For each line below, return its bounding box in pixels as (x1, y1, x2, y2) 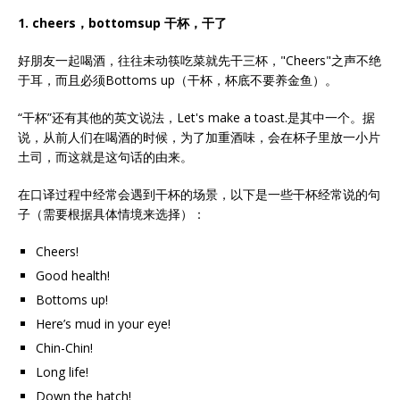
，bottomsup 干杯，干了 (76, 14, 227, 31)
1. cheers (18, 14, 76, 31)
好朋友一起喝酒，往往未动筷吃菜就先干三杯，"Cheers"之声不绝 (18, 52, 381, 69)
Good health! (36, 267, 110, 284)
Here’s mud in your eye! (36, 315, 171, 332)
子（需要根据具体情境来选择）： (18, 205, 205, 222)
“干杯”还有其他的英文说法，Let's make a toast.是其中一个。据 (18, 109, 375, 126)
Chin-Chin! (36, 339, 93, 356)
